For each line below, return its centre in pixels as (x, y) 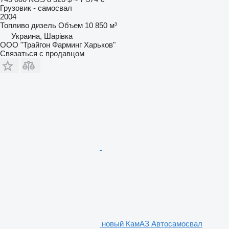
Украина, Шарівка (42, 36)
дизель (44, 25)
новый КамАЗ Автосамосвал (152, 223)
